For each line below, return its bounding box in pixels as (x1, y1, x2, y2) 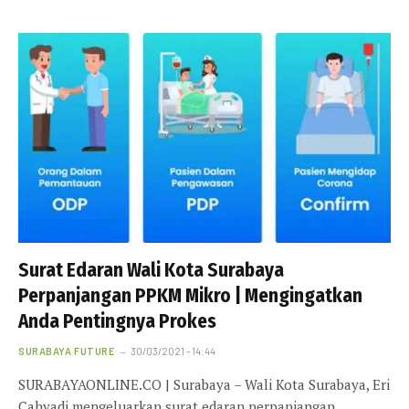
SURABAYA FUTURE (18, 344, 115, 357)
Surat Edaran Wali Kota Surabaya (18, 257, 284, 282)
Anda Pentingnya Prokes (18, 309, 216, 333)
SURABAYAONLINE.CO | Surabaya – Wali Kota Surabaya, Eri (18, 374, 390, 393)
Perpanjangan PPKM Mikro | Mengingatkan (18, 283, 362, 308)
